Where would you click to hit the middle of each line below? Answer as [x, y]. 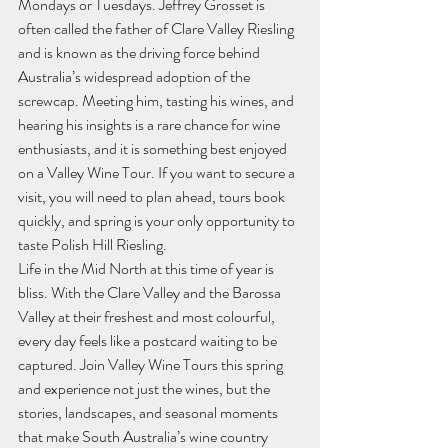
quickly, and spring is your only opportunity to [158, 220]
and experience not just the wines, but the [145, 388]
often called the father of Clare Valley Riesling [157, 28]
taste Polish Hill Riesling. [92, 244]
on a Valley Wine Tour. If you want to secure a [158, 172]
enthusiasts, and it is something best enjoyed [154, 148]
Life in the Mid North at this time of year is [147, 268]
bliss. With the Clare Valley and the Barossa [151, 292]
